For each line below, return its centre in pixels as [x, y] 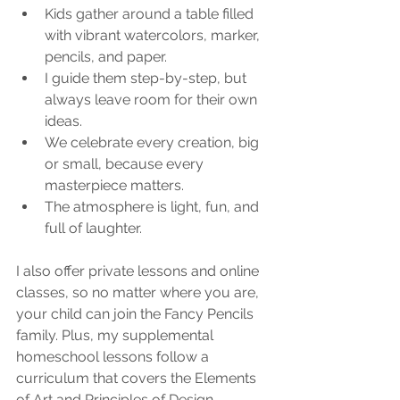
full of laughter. [93, 228]
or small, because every [126, 163]
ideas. [63, 121]
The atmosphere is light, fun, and [154, 206]
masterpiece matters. [114, 185]
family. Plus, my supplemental [117, 335]
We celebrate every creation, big [154, 142]
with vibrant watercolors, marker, [154, 35]
